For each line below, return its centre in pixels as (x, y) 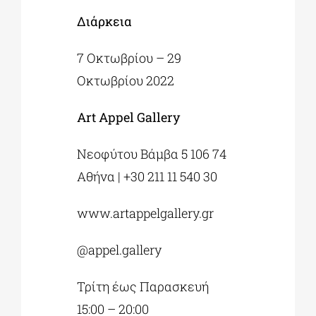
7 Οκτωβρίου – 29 (129, 57)
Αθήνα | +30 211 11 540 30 (147, 176)
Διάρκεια (105, 21)
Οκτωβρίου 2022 (126, 80)
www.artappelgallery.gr (146, 213)
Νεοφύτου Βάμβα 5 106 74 (152, 153)
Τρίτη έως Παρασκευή (143, 286)
